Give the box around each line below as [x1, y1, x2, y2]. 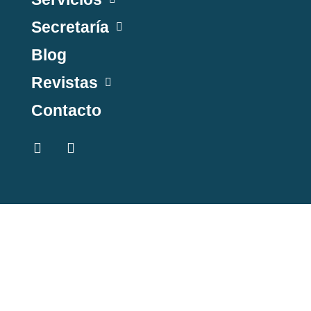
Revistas [31, 73, 98, 92]
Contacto [31, 101, 101, 119]
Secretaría [31, 17, 109, 36]
